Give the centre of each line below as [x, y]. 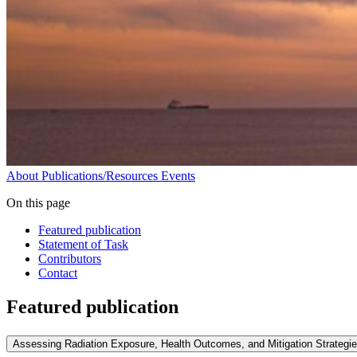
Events [178, 176]
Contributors [70, 259]
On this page [38, 203]
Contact [58, 273]
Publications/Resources [100, 176]
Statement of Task [83, 245]
